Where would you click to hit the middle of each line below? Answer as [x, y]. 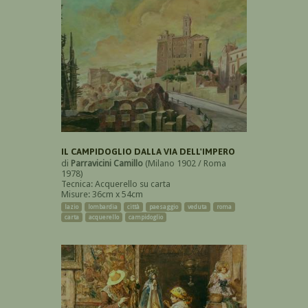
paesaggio [164, 207]
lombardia [103, 207]
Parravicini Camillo [107, 164]
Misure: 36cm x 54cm [102, 195]
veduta [197, 207]
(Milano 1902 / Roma [185, 164]
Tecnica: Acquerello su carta [116, 184]
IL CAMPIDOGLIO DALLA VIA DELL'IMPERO [148, 152]
